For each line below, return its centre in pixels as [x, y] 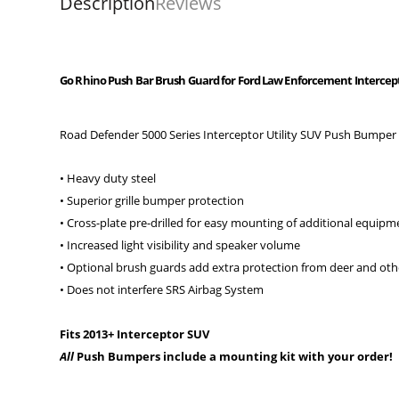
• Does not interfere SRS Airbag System [162, 290]
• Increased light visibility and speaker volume [180, 245]
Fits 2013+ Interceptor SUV [135, 334]
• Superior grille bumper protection [152, 201]
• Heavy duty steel [108, 179]
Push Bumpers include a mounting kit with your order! [234, 357]
